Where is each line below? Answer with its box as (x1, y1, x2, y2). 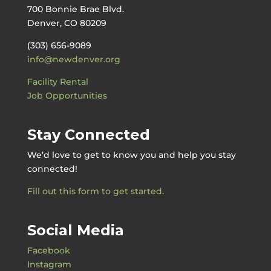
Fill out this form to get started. (27, 185, 164, 197)
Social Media (27, 221, 124, 239)
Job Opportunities (27, 90, 107, 101)
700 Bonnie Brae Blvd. (27, 3, 124, 15)
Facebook (27, 245, 70, 256)
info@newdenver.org (27, 53, 120, 65)
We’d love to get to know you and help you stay (27, 149, 236, 160)
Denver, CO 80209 (27, 17, 106, 28)
